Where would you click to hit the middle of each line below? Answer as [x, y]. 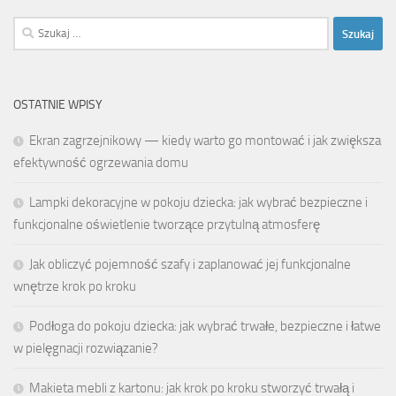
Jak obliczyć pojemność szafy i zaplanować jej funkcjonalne [190, 265]
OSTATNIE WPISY [58, 105]
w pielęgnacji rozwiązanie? [86, 349]
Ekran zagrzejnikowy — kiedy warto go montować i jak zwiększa [205, 141]
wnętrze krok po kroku [75, 287]
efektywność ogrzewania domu [101, 163]
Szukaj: [31, 27]
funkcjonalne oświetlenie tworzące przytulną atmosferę [167, 225]
